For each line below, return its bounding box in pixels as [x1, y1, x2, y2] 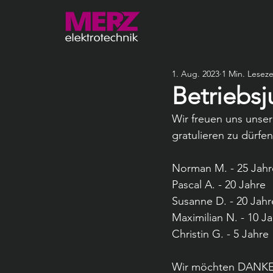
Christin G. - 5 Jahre [172, 227, 269, 241]
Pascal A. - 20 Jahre [172, 178, 266, 191]
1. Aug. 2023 [172, 68, 219, 79]
